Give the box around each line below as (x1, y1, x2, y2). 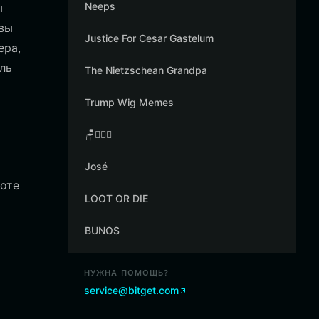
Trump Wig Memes (85, 96, 174, 108)
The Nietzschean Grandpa (85, 64, 207, 76)
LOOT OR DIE (85, 192, 148, 204)
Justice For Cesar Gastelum (85, 32, 214, 44)
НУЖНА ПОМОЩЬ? (84, 268, 169, 278)
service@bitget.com (84, 284, 179, 296)
